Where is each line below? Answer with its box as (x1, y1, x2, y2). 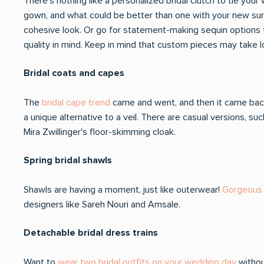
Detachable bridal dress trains (24, 227, 160, 239)
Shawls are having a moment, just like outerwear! (24, 184, 222, 196)
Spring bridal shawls (24, 154, 114, 166)
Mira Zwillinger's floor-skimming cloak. (24, 126, 176, 138)
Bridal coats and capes (24, 67, 124, 79)
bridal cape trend (42, 97, 110, 108)
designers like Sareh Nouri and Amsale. (24, 199, 180, 210)
